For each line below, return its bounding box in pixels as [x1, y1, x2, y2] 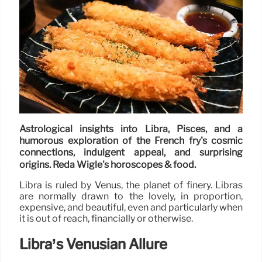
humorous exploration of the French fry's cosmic [19, 135, 243, 147]
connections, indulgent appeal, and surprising [19, 147, 243, 158]
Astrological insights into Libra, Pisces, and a [19, 123, 243, 135]
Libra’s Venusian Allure [19, 235, 167, 253]
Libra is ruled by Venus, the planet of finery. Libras [19, 179, 243, 191]
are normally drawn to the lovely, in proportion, [19, 190, 243, 202]
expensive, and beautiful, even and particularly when [19, 201, 243, 213]
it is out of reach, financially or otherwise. [19, 212, 193, 224]
